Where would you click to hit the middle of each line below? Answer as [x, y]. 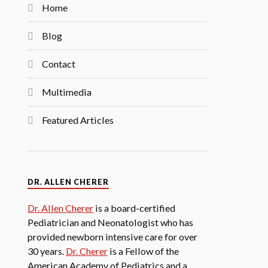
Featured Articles [78, 120]
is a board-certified [135, 208]
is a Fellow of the [144, 251]
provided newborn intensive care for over [113, 237]
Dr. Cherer [87, 251]
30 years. [47, 251]
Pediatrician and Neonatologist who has [111, 222]
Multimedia [67, 92]
